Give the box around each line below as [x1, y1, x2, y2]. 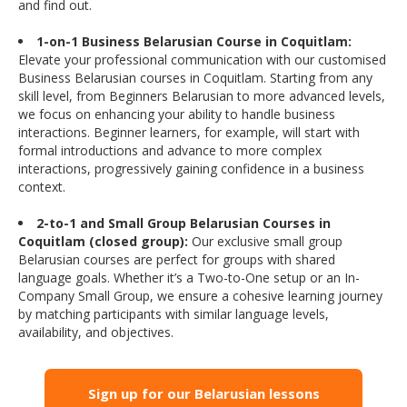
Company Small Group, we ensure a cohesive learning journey [18, 287, 382, 305]
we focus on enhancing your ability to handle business [18, 105, 335, 124]
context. [18, 178, 65, 196]
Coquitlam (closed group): [18, 233, 188, 251]
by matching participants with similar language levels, [18, 305, 329, 323]
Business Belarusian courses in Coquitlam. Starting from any [18, 69, 372, 87]
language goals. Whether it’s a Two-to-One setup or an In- [18, 269, 360, 287]
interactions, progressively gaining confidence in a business [18, 160, 364, 178]
